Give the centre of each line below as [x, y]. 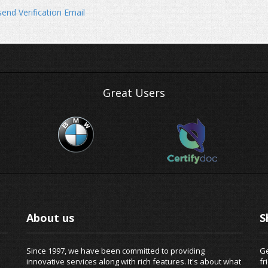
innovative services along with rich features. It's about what [134, 261]
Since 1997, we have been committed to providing [115, 251]
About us [50, 218]
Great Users [134, 93]
